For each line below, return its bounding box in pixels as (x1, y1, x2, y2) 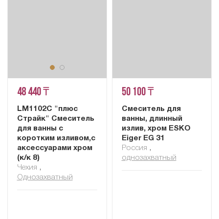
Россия (121, 144, 147, 152)
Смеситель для (121, 105, 181, 112)
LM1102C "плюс (17, 105, 78, 112)
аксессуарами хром (17, 144, 92, 152)
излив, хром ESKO (121, 125, 191, 132)
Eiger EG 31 (121, 134, 165, 142)
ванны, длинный (121, 115, 182, 122)
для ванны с (17, 125, 63, 132)
